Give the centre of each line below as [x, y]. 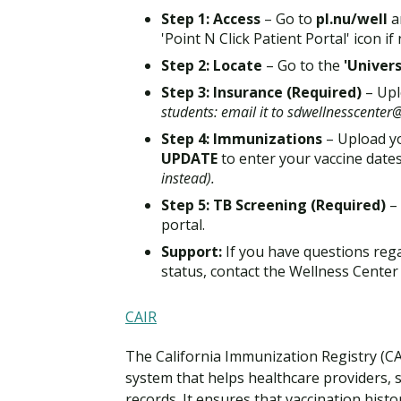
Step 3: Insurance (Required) [261, 92]
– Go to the [303, 65]
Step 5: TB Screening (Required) [273, 205]
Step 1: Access [211, 18]
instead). [188, 178]
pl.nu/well [352, 18]
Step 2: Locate [212, 65]
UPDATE [189, 158]
